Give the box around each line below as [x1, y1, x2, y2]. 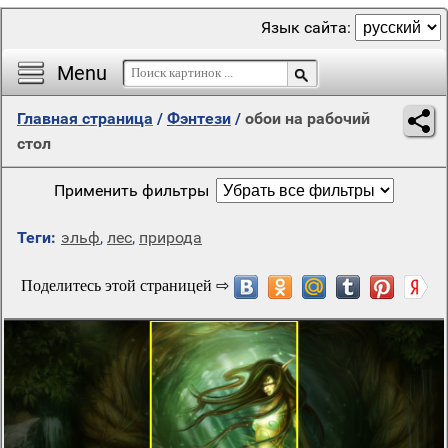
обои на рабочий [245, 109, 370, 128]
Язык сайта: [261, 18, 355, 37]
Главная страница [17, 109, 153, 128]
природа [139, 228, 202, 247]
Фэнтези [167, 109, 231, 128]
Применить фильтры [54, 181, 209, 200]
